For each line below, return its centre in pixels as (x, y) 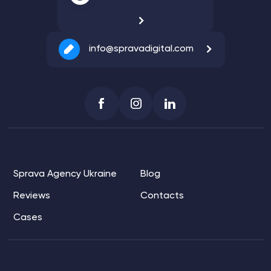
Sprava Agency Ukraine (65, 174)
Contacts (162, 196)
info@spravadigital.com (141, 49)
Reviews (32, 196)
